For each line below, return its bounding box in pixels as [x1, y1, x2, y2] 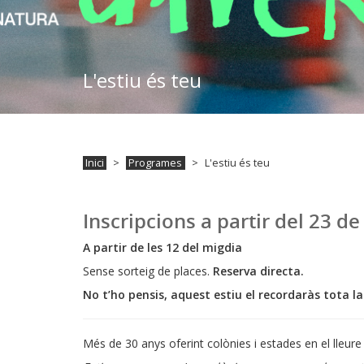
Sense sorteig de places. [83, 262, 213, 279]
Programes [128, 155, 183, 170]
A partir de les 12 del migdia [83, 239, 242, 255]
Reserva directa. [213, 262, 304, 279]
